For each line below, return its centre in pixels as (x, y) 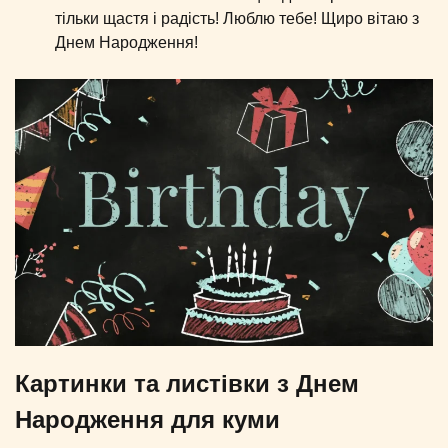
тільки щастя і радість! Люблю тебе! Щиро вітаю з (237, 18)
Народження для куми (147, 419)
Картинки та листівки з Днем (187, 383)
